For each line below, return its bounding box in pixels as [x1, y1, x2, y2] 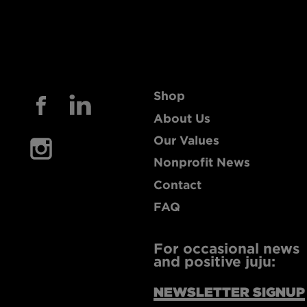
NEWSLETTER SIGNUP [153, 284, 305, 299]
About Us [153, 111, 210, 125]
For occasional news [153, 240, 299, 256]
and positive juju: [153, 253, 275, 269]
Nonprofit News [153, 156, 250, 169]
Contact [153, 177, 201, 191]
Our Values [153, 133, 219, 147]
